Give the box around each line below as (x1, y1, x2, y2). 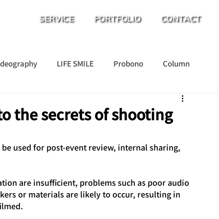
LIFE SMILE (57, 58, 94, 68)
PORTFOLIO (93, 14, 141, 23)
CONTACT (160, 14, 201, 23)
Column (163, 58, 190, 68)
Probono (113, 58, 143, 68)
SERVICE (39, 14, 74, 23)
